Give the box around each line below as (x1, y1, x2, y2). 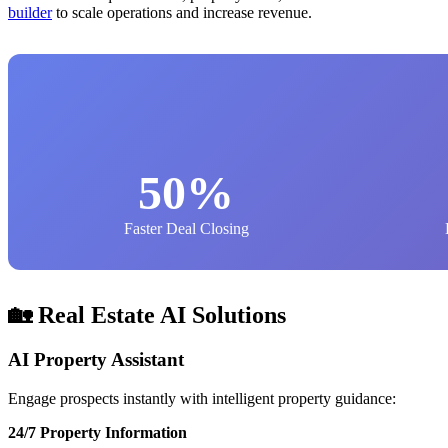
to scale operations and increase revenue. (52, 4, 312, 22)
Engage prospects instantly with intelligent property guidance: (8, 389, 396, 407)
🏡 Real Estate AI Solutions (8, 301, 286, 328)
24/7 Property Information (8, 423, 187, 441)
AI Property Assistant (8, 348, 184, 370)
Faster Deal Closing (123, 219, 249, 237)
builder (8, 4, 52, 22)
